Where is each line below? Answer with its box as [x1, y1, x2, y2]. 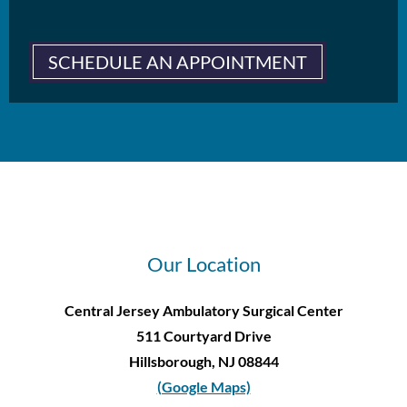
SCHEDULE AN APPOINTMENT [48, 51, 307, 74]
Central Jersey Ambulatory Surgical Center [64, 302, 343, 320]
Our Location [146, 252, 261, 277]
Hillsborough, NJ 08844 [128, 352, 279, 371]
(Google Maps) [156, 378, 251, 396]
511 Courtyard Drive [135, 327, 272, 345]
